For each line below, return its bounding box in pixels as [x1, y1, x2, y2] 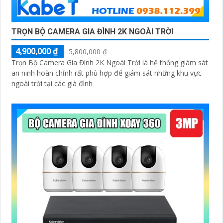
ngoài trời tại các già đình [11, 78, 93, 88]
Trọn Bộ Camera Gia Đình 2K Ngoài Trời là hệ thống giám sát [11, 57, 208, 67]
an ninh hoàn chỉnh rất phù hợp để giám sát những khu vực [11, 68, 202, 78]
